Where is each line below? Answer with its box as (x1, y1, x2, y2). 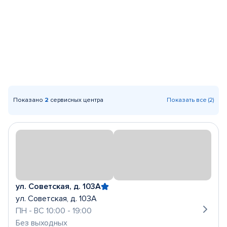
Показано (13, 96, 45, 104)
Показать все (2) (167, 96, 214, 104)
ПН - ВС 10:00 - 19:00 (16, 206, 92, 216)
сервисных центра (49, 96, 103, 104)
